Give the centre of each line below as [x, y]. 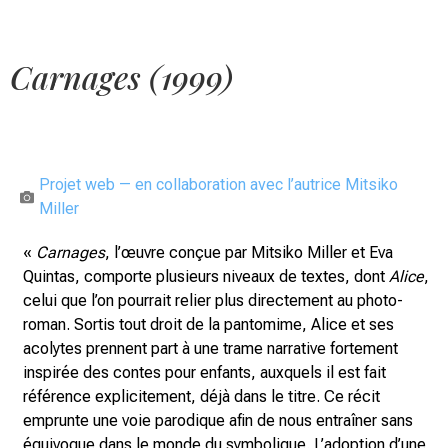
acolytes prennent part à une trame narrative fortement [210, 348]
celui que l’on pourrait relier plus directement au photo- [213, 300]
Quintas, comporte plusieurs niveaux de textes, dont [206, 276]
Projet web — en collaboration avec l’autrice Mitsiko [218, 184]
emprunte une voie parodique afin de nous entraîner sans [218, 420]
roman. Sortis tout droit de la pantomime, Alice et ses [208, 324]
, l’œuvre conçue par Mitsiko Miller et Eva [249, 252]
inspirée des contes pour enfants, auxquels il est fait [204, 372]
